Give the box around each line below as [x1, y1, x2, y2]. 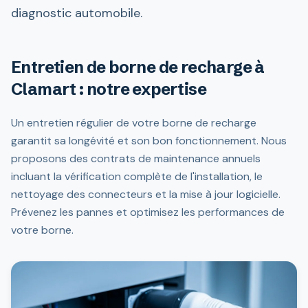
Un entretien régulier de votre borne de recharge [11, 115, 256, 130]
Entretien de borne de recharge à [11, 57, 265, 77]
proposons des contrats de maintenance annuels [11, 151, 261, 166]
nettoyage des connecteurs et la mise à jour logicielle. [11, 187, 280, 201]
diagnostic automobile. [11, 5, 142, 21]
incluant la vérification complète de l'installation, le [11, 169, 263, 184]
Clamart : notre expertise [11, 79, 206, 99]
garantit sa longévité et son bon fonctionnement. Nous [11, 133, 287, 148]
